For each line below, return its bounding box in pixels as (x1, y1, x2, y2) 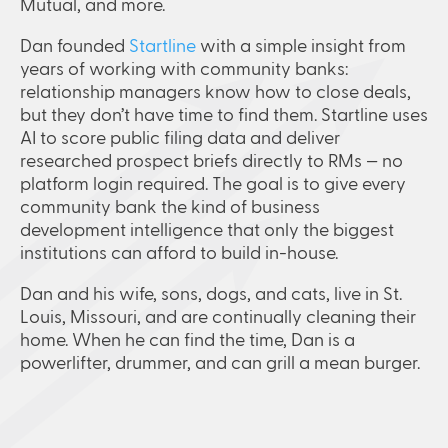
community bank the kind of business (20, 198, 320, 217)
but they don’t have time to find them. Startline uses (20, 106, 428, 125)
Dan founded (20, 37, 129, 56)
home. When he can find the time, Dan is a (20, 331, 355, 350)
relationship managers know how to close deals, (20, 83, 411, 102)
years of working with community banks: (20, 60, 348, 79)
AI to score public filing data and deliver (20, 129, 340, 148)
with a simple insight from (196, 37, 406, 56)
